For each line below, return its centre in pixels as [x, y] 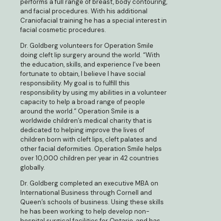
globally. [33, 168]
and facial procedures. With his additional [84, 11]
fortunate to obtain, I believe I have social [83, 74]
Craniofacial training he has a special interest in [93, 21]
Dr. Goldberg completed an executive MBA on [89, 184]
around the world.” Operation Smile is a [80, 111]
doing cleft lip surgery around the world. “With [90, 55]
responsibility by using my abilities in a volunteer [93, 93]
